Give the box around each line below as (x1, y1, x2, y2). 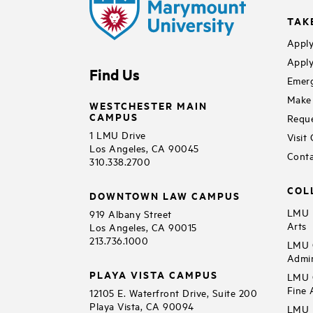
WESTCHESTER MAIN (89, 97, 208, 112)
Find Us (89, 64, 140, 85)
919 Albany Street (89, 206, 172, 220)
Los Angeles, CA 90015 (89, 219, 197, 233)
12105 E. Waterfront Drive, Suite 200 (89, 285, 257, 299)
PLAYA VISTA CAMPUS (89, 266, 218, 282)
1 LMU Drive (89, 127, 146, 141)
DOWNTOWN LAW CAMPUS (89, 187, 240, 203)
